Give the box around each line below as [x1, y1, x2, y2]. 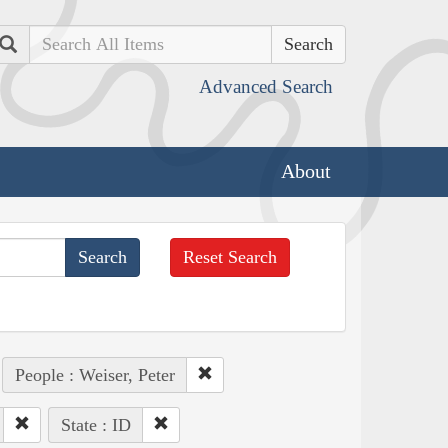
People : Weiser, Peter [14, 364, 175, 385]
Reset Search [183, 246, 278, 267]
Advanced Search [199, 76, 333, 97]
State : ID [60, 414, 131, 435]
